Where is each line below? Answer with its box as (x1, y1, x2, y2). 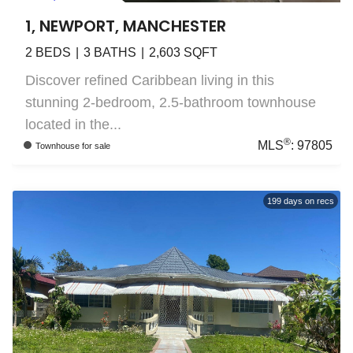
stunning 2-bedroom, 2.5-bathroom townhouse (25, 95, 316, 111)
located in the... (25, 117, 121, 133)
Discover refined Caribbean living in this (25, 72, 274, 89)
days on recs (281, 195, 335, 206)
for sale (81, 140, 110, 150)
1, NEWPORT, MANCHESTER (25, 15, 226, 38)
